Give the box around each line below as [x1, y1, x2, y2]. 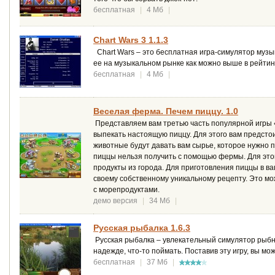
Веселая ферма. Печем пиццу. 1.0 [93, 106, 238, 116]
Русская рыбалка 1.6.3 [93, 222, 190, 233]
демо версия [93, 196, 137, 205]
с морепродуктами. [93, 185, 160, 194]
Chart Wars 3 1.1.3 [93, 34, 168, 45]
